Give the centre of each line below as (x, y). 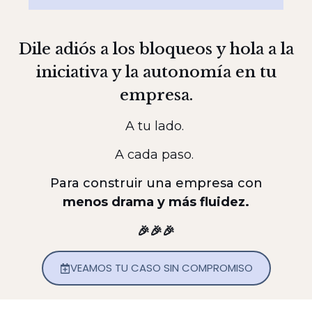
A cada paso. (156, 154)
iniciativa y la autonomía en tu (156, 72)
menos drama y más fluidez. (156, 202)
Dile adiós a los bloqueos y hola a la (156, 49)
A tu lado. (156, 126)
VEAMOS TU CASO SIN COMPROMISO (161, 268)
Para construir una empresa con (156, 184)
